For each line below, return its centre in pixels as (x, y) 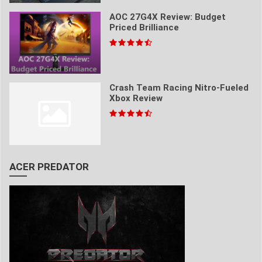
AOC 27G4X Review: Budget (167, 17)
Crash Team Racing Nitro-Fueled (179, 88)
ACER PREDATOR (49, 166)
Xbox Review (136, 99)
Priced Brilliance (144, 28)
